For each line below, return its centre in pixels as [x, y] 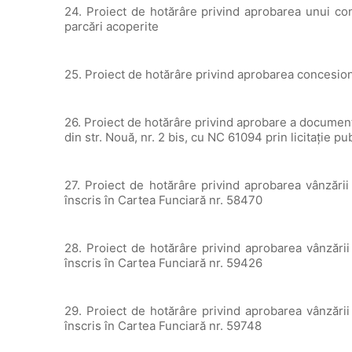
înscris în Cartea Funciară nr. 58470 [164, 200]
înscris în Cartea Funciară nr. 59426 [164, 263]
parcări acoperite [112, 26]
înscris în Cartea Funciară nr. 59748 [163, 326]
